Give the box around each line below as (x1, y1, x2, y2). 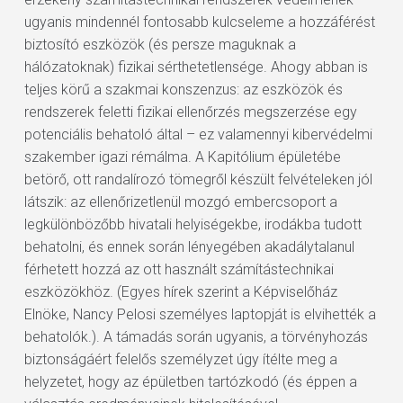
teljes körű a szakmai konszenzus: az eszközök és (23, 81, 343, 98)
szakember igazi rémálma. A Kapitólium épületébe (23, 148, 341, 166)
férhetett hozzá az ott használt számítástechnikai (23, 261, 334, 278)
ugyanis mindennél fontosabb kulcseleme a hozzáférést (23, 13, 375, 31)
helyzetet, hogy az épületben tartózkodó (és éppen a (23, 373, 357, 390)
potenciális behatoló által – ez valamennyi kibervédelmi (23, 126, 372, 143)
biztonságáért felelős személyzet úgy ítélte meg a (23, 351, 337, 368)
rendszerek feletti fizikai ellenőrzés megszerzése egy (23, 103, 357, 121)
